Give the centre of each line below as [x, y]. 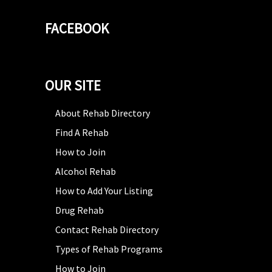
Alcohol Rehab [86, 171]
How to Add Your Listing [104, 190]
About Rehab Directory [103, 113]
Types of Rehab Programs [109, 249]
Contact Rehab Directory [107, 229]
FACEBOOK [77, 28]
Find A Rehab [82, 132]
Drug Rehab [80, 210]
